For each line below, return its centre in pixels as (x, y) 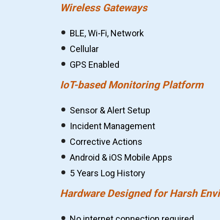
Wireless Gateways (104, 8)
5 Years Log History (108, 173)
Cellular (84, 49)
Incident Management (112, 126)
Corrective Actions (106, 142)
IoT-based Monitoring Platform (132, 85)
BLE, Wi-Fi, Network (107, 33)
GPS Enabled (95, 65)
